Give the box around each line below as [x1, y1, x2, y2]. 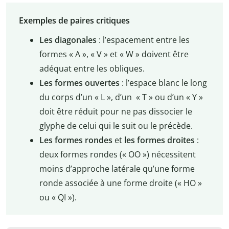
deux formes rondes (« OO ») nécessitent [39, 148, 196, 160]
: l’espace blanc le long [119, 77, 207, 88]
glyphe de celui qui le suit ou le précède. [39, 120, 193, 131]
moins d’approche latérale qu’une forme [39, 163, 195, 174]
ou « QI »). [39, 191, 77, 203]
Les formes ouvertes [39, 77, 120, 88]
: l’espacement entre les [96, 34, 190, 45]
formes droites [136, 134, 197, 146]
